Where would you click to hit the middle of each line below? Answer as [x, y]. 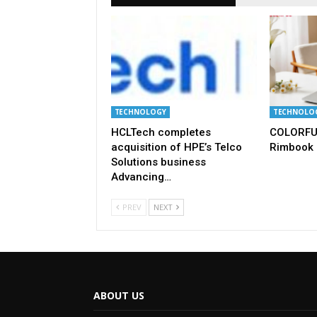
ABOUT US [119, 295]
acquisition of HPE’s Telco [176, 147]
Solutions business [158, 162]
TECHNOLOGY [140, 111]
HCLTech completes [161, 132]
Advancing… [141, 177]
